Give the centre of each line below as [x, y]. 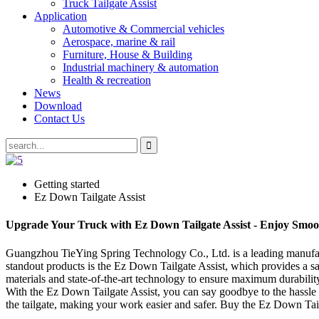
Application [61, 16]
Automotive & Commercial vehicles [143, 29]
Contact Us [59, 119]
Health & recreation [107, 80]
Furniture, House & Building [127, 54]
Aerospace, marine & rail [119, 42]
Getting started [67, 184]
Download [58, 106]
